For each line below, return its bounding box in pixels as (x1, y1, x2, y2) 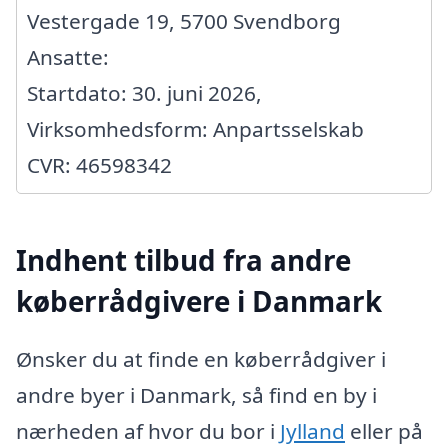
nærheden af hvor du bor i (16, 416, 280, 445)
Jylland (280, 416, 345, 445)
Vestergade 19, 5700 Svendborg (27, 6, 341, 35)
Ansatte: (27, 42, 109, 71)
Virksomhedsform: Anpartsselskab (27, 114, 364, 143)
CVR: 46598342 (27, 150, 172, 179)
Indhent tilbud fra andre (16, 241, 351, 280)
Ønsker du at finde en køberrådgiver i (16, 344, 386, 373)
